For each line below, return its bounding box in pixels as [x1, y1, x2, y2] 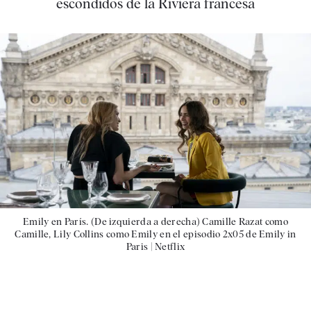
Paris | [126, 240, 155, 252]
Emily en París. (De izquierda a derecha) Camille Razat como [23, 215, 288, 227]
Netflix [155, 240, 185, 252]
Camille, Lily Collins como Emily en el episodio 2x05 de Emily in [15, 228, 296, 239]
